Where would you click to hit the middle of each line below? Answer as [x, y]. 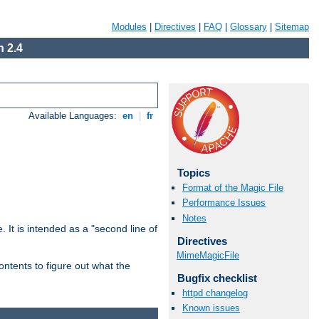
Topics [193, 173]
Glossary [249, 27]
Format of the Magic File [233, 188]
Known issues [211, 308]
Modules [129, 27]
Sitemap [292, 27]
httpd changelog [215, 293]
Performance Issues [224, 203]
